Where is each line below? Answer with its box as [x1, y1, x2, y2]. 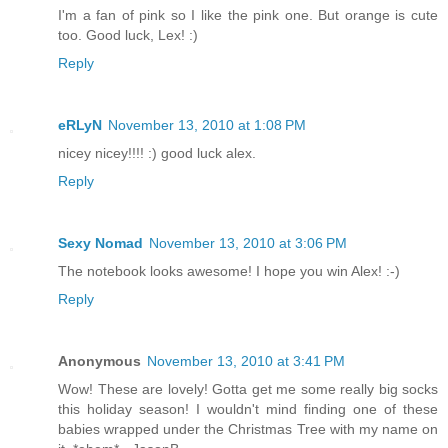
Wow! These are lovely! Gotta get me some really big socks [58, 381, 438, 398]
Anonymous [58, 353, 141, 370]
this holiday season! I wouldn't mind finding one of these [58, 401, 438, 418]
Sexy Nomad [58, 235, 143, 252]
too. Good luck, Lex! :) [58, 27, 198, 44]
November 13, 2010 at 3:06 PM [149, 235, 347, 252]
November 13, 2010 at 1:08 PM [108, 117, 306, 134]
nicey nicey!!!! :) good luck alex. [58, 145, 256, 162]
